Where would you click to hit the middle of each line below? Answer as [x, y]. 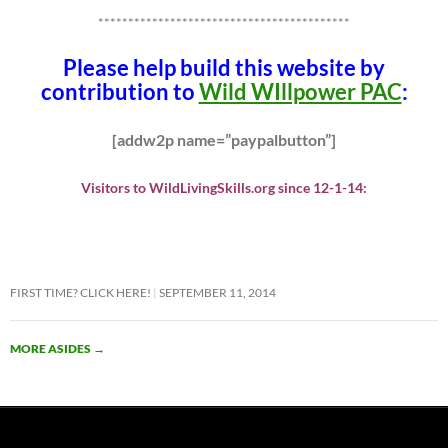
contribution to [119, 92]
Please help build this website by [224, 68]
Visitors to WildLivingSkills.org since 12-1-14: [224, 188]
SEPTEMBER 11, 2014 [217, 293]
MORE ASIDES [51, 349]
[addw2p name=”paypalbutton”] [224, 140]
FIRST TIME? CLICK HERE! [80, 293]
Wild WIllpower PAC [300, 92]
